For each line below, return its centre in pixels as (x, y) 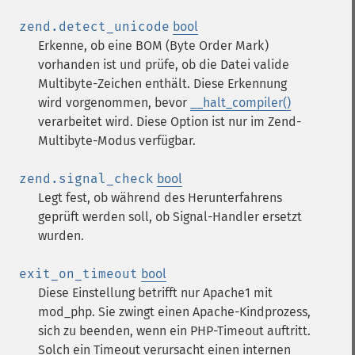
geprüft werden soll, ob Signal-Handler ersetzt (170, 217)
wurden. (61, 236)
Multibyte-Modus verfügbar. (117, 141)
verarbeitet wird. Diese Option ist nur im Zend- (170, 122)
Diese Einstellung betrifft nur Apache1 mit (155, 293)
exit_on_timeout (78, 274)
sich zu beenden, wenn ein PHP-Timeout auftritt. (174, 331)
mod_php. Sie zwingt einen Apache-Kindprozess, (174, 312)
